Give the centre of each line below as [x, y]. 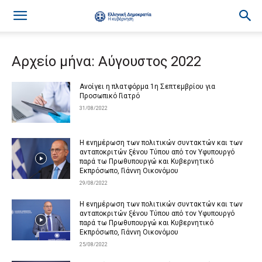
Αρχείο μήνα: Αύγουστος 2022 [106, 61]
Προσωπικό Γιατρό [110, 96]
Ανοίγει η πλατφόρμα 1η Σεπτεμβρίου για [147, 87]
